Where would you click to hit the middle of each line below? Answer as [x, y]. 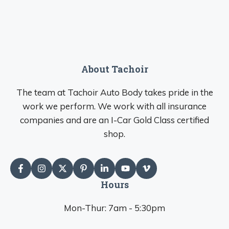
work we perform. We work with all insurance [114, 106]
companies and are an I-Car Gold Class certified [114, 120]
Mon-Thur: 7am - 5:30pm [114, 208]
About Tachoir [114, 69]
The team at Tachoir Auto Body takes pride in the [114, 92]
